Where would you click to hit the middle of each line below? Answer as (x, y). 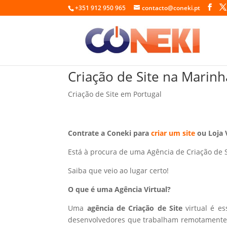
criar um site (173, 133)
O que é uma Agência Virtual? (120, 189)
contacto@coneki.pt (171, 8)
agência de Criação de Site (136, 208)
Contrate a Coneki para (110, 133)
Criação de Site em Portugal (115, 94)
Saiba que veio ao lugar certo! (119, 170)
